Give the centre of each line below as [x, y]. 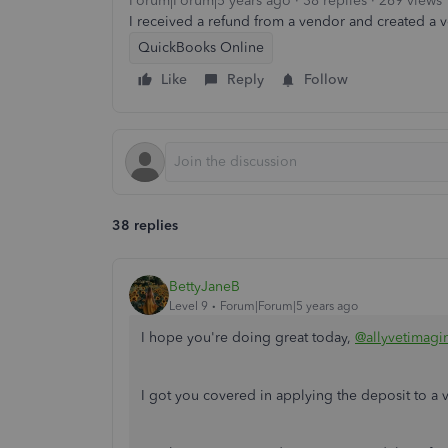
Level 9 [188, 305]
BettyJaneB [204, 286]
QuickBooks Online [201, 47]
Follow [326, 79]
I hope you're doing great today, [248, 337]
